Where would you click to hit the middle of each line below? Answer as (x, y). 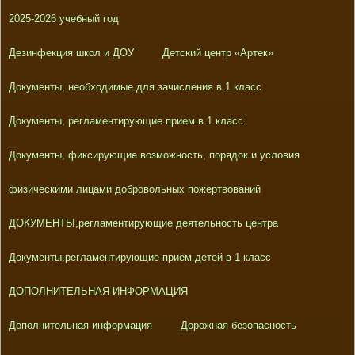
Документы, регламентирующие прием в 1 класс (126, 121)
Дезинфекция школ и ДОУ (71, 53)
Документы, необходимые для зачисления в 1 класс (135, 87)
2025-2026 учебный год (63, 19)
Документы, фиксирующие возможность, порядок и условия (154, 155)
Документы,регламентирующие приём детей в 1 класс (139, 258)
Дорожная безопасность (238, 326)
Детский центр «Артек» (218, 53)
